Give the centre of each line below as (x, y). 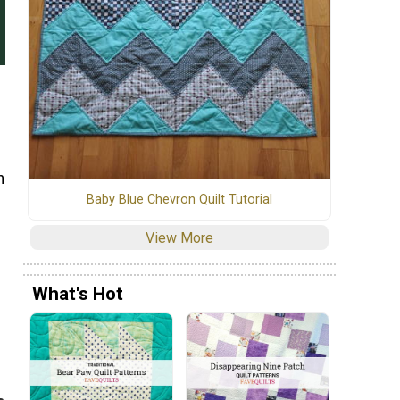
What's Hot (78, 294)
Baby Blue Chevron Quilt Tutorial (179, 199)
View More (179, 237)
